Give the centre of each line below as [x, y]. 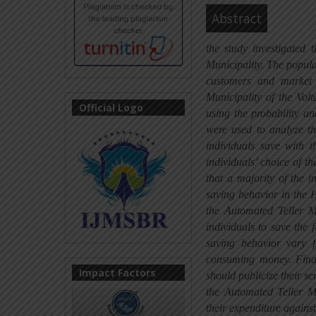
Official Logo [111, 108]
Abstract [237, 19]
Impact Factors [117, 273]
